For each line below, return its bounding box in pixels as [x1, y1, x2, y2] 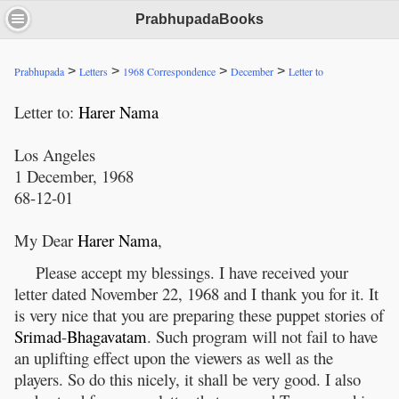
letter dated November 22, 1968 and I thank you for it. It [14, 282, 379, 305]
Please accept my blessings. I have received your [36, 261, 348, 284]
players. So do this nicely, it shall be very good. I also [14, 368, 361, 391]
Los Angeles [14, 143, 95, 167]
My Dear [14, 229, 77, 252]
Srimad [14, 325, 61, 348]
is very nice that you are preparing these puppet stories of [14, 304, 384, 327]
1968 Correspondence [123, 64, 216, 79]
